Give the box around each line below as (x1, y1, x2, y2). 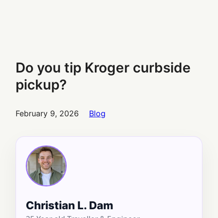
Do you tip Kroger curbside (16, 59, 191, 76)
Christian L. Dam (26, 198, 113, 212)
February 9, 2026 (16, 108, 79, 118)
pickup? (16, 76, 67, 93)
